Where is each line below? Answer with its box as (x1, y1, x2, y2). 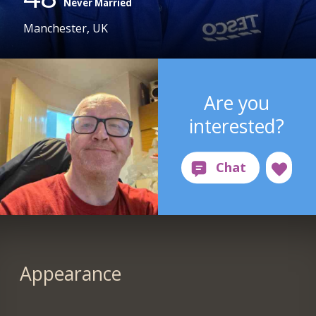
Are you (204, 90, 270, 116)
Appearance (19, 261, 121, 287)
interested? (189, 113, 285, 139)
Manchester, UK (23, 20, 109, 37)
